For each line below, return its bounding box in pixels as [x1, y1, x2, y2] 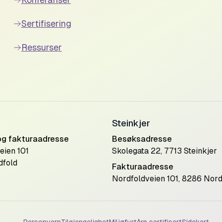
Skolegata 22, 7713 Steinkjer [112, 146, 217, 156]
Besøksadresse [112, 134, 172, 144]
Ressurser [21, 42, 62, 53]
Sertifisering [21, 18, 71, 29]
